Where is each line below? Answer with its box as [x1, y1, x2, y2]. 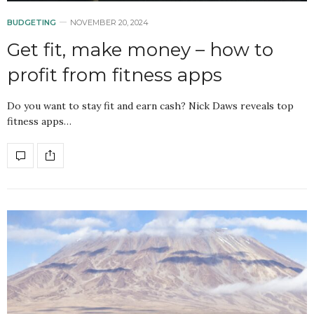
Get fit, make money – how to [7, 38, 273, 61]
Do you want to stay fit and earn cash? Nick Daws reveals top [7, 99, 294, 112]
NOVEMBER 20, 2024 [70, 17, 149, 27]
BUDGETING [7, 17, 56, 27]
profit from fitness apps [7, 63, 222, 86]
